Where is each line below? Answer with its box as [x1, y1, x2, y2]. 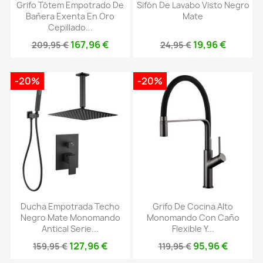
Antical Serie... [42, 223, 99, 235]
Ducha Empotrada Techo [21, 201, 120, 213]
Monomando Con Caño [146, 212, 240, 224]
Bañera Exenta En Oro [26, 10, 114, 22]
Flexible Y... [171, 223, 214, 235]
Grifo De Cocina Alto [153, 201, 233, 213]
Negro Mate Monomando [20, 212, 120, 224]
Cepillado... [48, 21, 93, 33]
